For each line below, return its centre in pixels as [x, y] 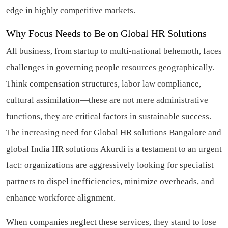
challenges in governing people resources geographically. [110, 68]
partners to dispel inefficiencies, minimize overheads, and [110, 182]
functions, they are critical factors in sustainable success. [109, 117]
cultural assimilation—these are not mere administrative [107, 100]
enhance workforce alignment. [61, 198]
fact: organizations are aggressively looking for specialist [110, 165]
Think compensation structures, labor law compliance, [104, 84]
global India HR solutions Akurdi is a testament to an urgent [114, 149]
